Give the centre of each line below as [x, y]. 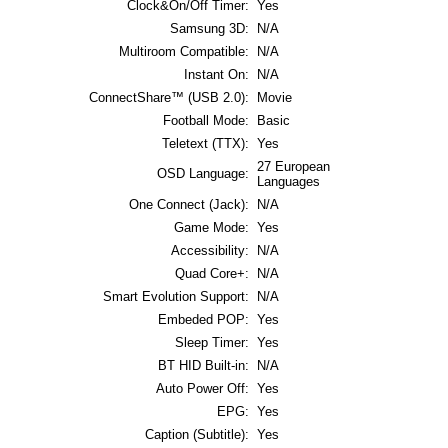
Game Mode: [211, 228]
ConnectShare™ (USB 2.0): [169, 98]
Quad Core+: [212, 274]
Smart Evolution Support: [176, 297]
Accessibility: [210, 251]
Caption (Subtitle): [197, 435]
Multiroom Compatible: [184, 52]
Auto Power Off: [202, 389]
